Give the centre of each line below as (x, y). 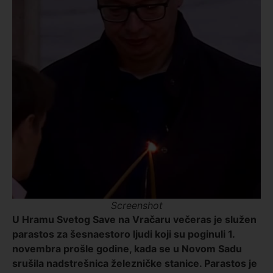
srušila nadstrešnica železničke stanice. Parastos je (135, 263)
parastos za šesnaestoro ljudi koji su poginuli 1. (123, 234)
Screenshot (136, 205)
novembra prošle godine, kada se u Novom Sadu (127, 248)
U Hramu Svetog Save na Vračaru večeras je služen (134, 219)
